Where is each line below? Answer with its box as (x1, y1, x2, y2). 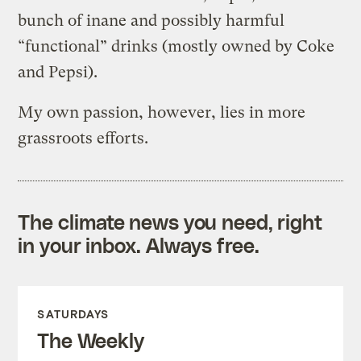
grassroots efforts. (18, 128, 149, 147)
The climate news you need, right (18, 209, 323, 234)
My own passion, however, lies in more (18, 102, 306, 122)
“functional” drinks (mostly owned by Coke (18, 36, 335, 56)
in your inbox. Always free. (18, 232, 259, 257)
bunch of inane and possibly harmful (18, 10, 285, 30)
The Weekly (37, 327, 144, 352)
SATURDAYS (37, 306, 110, 321)
